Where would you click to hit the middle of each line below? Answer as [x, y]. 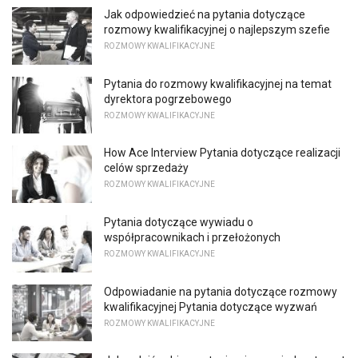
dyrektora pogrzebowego [168, 99]
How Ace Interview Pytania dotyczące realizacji [222, 153]
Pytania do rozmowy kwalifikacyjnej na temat [218, 84]
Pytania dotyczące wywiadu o [179, 223]
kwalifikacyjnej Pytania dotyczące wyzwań [211, 306]
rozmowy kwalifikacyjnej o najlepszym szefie [217, 30]
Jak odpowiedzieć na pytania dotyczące [205, 15]
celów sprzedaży [146, 168]
